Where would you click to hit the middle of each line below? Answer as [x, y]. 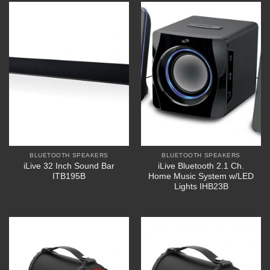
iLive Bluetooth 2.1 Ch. [201, 166]
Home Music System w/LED [201, 177]
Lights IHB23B [201, 187]
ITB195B [69, 177]
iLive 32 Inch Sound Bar [69, 166]
